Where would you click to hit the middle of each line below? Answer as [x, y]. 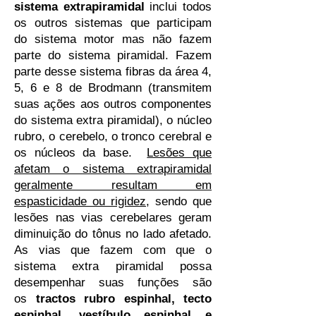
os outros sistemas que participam [113, 23]
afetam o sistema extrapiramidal [113, 169]
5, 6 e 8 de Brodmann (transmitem [113, 88]
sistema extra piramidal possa [113, 266]
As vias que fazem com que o [113, 250]
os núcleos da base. [81, 153]
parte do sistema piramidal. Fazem [113, 55]
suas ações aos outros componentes [113, 104]
